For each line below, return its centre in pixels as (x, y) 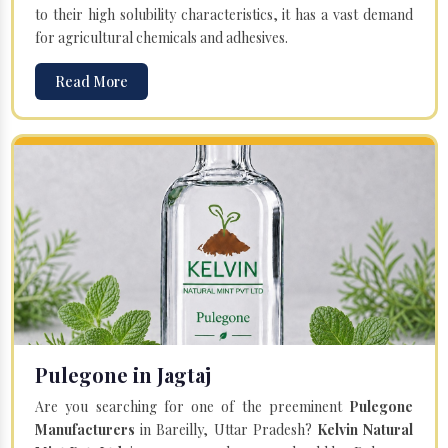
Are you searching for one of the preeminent (192, 406)
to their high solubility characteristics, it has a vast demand (224, 14)
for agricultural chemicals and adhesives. (161, 37)
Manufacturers (85, 429)
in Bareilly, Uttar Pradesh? (226, 429)
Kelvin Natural (365, 429)
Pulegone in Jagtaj (123, 374)
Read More (91, 81)
